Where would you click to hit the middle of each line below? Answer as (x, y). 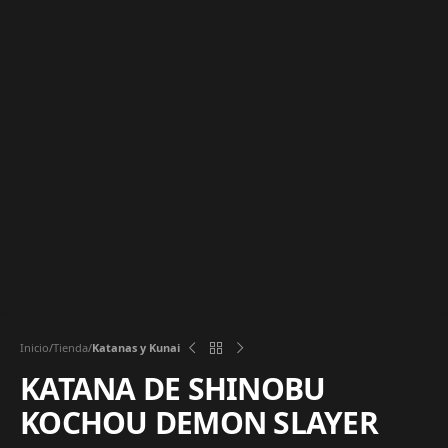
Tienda (70, 347)
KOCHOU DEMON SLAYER (199, 422)
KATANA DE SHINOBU (173, 388)
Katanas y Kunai (136, 347)
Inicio (34, 347)
